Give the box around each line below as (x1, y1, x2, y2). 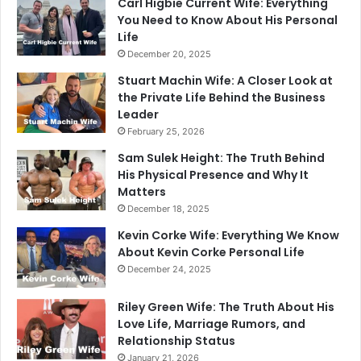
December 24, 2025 (127, 263, 211, 275)
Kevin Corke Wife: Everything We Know (118, 226, 339, 243)
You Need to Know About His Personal (118, 11, 338, 28)
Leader (118, 106, 159, 122)
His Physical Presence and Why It (118, 166, 309, 183)
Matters (118, 183, 166, 200)
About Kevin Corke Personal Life (118, 243, 305, 260)
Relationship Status (118, 332, 235, 349)
